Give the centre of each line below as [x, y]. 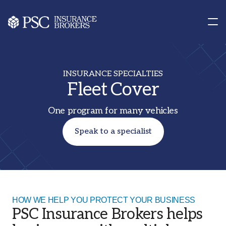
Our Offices [36, 30]
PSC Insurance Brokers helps [107, 214]
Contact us [44, 18]
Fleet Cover [113, 90]
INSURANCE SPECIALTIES [113, 74]
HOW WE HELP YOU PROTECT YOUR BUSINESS [104, 200]
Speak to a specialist [113, 131]
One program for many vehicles [113, 111]
